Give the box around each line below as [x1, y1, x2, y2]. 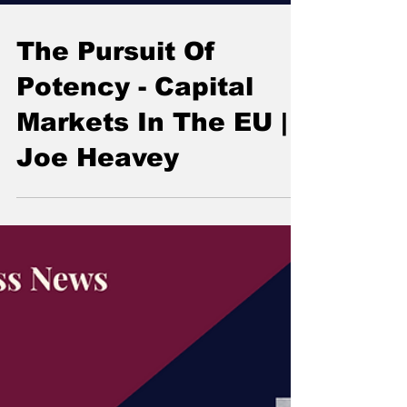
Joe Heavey [16, 279, 179, 308]
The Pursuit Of [16, 173, 215, 202]
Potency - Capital [16, 208, 253, 237]
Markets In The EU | [16, 243, 288, 273]
